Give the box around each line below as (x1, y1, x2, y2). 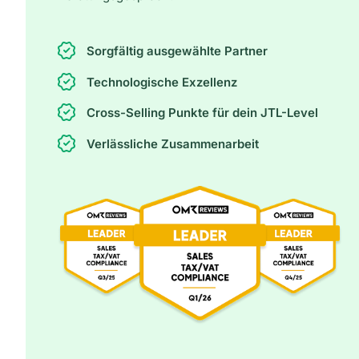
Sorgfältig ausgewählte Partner (87, 43, 268, 58)
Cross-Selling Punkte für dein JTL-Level (87, 105, 318, 121)
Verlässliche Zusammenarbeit (87, 135, 259, 151)
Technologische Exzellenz (87, 74, 237, 90)
